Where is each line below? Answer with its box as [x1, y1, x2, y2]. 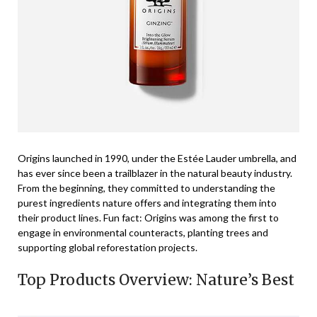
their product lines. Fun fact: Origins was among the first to [18, 212, 279, 224]
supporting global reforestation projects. [18, 241, 197, 254]
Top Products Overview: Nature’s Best [18, 270, 294, 290]
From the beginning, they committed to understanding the [18, 182, 275, 195]
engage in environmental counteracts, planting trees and [18, 226, 268, 239]
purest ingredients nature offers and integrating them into [18, 197, 277, 209]
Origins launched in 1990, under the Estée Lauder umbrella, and [18, 152, 296, 165]
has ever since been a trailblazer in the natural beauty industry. [18, 167, 292, 180]
